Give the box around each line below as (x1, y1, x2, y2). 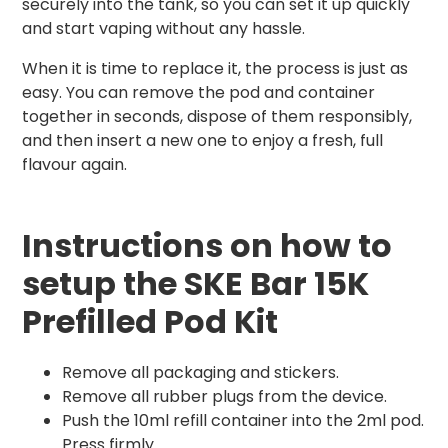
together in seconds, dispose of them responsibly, (22, 105, 412, 129)
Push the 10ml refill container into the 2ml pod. (62, 409, 424, 433)
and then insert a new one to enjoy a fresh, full (22, 129, 383, 153)
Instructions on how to (22, 223, 392, 269)
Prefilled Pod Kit (22, 299, 278, 345)
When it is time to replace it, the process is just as (22, 57, 408, 81)
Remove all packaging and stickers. (62, 361, 339, 385)
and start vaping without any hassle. (22, 17, 305, 41)
